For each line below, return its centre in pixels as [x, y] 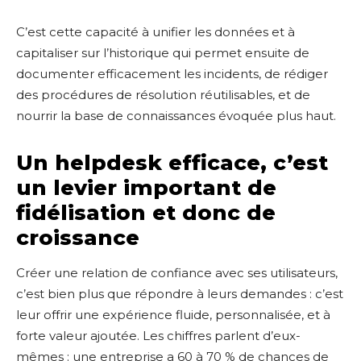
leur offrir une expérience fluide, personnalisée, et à [173, 315]
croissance [78, 238]
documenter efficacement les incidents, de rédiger [172, 74]
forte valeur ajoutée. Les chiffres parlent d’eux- [158, 336]
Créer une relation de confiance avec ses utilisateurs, [177, 273]
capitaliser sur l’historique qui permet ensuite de [163, 53]
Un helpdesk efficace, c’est [172, 163]
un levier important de [146, 188]
